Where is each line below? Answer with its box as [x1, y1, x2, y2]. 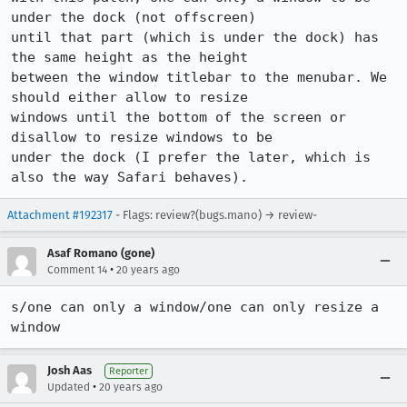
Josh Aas [47, 363, 92, 377]
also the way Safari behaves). [11, 169, 248, 185]
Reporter [109, 365, 148, 377]
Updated [47, 381, 90, 393]
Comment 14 [47, 263, 107, 276]
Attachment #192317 [7, 208, 113, 222]
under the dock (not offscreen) [11, 9, 256, 25]
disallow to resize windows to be [11, 129, 273, 145]
